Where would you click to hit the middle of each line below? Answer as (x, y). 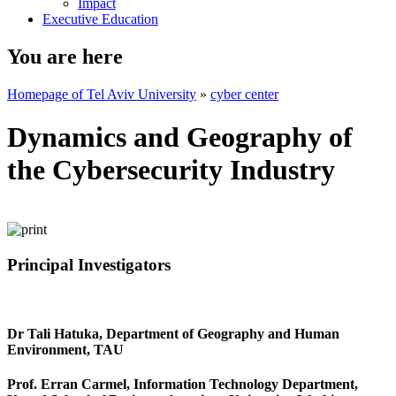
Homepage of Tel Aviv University (102, 94)
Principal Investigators (89, 264)
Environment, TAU (65, 349)
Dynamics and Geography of (180, 137)
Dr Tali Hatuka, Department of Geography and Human (173, 333)
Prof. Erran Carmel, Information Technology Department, (183, 384)
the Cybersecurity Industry (171, 170)
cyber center (244, 94)
